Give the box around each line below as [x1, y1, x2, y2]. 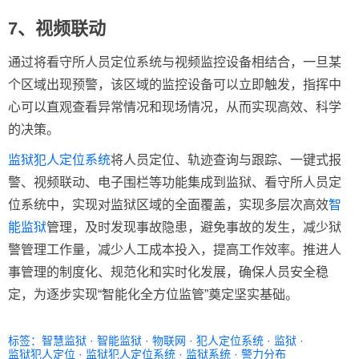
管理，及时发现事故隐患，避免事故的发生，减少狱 [46, 220, 341, 234]
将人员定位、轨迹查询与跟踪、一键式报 [111, 152, 341, 167]
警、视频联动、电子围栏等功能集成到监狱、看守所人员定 [8, 175, 341, 189]
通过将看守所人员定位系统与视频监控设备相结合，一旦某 [8, 54, 341, 69]
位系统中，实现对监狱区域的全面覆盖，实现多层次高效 [8, 197, 329, 212]
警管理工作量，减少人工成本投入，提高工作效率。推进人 [8, 242, 341, 256]
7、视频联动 [8, 18, 106, 38]
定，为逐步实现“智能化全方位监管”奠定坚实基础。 [8, 287, 298, 301]
